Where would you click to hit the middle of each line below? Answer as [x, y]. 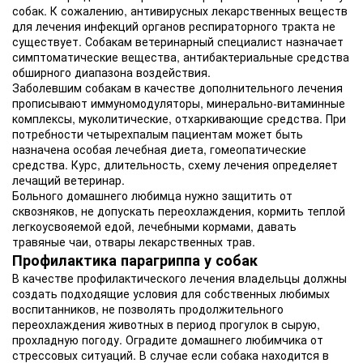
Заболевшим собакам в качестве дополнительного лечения [177, 88]
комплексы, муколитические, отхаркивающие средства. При [179, 118]
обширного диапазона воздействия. [111, 72]
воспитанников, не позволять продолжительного [148, 309]
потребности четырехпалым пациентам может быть [158, 134]
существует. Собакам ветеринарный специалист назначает [178, 41]
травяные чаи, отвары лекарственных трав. [134, 241]
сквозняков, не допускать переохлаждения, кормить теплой [179, 211]
